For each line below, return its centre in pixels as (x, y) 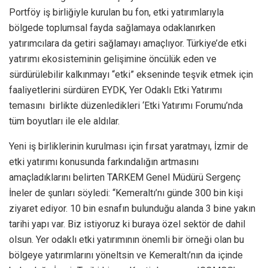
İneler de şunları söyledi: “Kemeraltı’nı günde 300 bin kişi (126, 193)
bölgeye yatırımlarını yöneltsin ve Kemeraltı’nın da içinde (126, 255)
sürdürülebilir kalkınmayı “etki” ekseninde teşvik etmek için (131, 74)
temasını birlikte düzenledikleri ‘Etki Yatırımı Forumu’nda (126, 105)
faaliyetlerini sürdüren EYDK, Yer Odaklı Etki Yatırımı (115, 90)
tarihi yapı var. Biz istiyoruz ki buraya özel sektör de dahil (127, 224)
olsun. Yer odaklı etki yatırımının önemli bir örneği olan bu (127, 239)
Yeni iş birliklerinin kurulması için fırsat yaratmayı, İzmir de (129, 146)
